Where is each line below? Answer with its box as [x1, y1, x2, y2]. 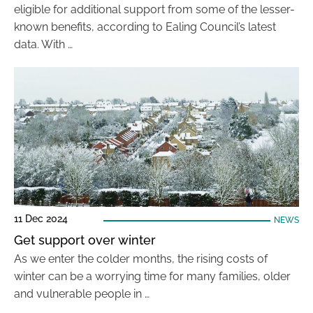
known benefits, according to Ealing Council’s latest [14, 20, 276, 34]
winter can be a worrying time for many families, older [14, 270, 291, 283]
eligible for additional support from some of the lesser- [14, 3, 295, 16]
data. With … [14, 38, 73, 51]
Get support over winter [14, 233, 159, 247]
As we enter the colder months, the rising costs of [14, 252, 268, 265]
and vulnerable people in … [14, 287, 150, 300]
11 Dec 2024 [14, 213, 68, 224]
